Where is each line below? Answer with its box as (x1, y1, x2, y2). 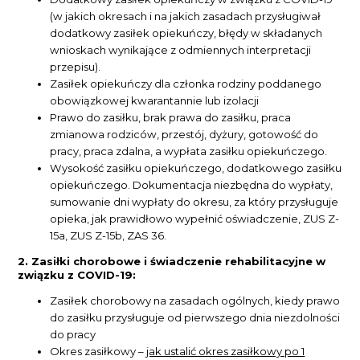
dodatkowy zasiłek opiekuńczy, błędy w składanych (50, 27, 323, 40)
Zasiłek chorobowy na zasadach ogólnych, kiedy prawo (50, 294, 341, 308)
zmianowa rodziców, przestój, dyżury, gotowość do (50, 128, 319, 141)
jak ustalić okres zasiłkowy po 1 (146, 345, 305, 358)
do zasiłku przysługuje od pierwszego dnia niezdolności (50, 311, 341, 325)
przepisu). (50, 60, 101, 74)
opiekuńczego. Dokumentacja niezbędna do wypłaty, (50, 178, 333, 192)
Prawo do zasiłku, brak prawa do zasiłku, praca (50, 111, 292, 125)
